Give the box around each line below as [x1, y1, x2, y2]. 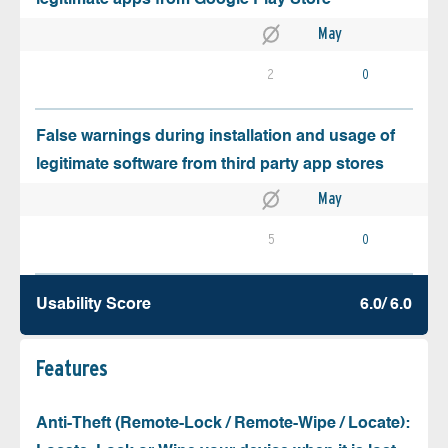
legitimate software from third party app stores [36, 157, 384, 174]
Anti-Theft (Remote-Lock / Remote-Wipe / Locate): [36, 416, 410, 433]
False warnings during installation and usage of [36, 129, 395, 146]
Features [36, 355, 108, 382]
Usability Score [36, 297, 151, 314]
